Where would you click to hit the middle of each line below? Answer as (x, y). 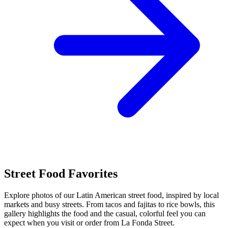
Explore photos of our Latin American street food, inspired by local (111, 195)
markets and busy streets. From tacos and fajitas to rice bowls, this (109, 205)
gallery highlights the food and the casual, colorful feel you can (105, 214)
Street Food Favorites (61, 174)
